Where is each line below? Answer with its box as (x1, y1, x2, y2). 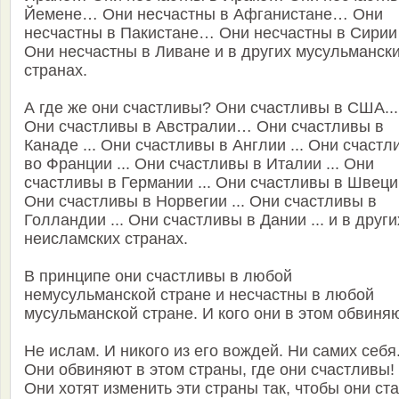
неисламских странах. (24, 230, 188, 248)
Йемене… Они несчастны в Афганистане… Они (24, 5, 383, 24)
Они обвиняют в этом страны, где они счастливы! (24, 361, 395, 379)
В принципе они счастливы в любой (24, 267, 292, 286)
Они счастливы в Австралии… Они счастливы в (24, 118, 384, 136)
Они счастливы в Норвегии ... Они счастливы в (24, 192, 377, 211)
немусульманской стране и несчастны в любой (24, 286, 374, 305)
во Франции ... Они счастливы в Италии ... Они (24, 155, 374, 174)
